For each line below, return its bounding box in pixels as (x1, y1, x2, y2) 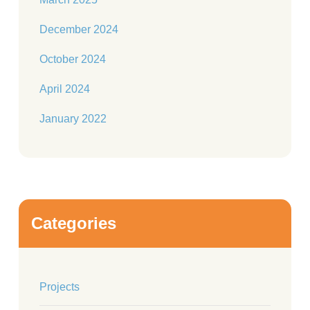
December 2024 (39, 24, 118, 35)
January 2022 (39, 113, 107, 125)
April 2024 (39, 83, 90, 95)
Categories (31, 214, 116, 232)
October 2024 (39, 53, 106, 65)
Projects (39, 281, 80, 293)
